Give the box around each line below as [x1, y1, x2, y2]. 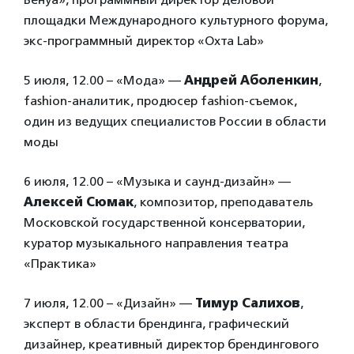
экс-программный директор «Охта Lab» [24, 33, 264, 48]
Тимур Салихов [195, 296, 300, 311]
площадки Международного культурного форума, [24, 13, 328, 28]
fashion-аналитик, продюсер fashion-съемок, [24, 93, 297, 108]
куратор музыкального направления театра [24, 235, 288, 250]
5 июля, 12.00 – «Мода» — [24, 73, 184, 88]
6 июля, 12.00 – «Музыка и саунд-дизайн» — [24, 174, 291, 189]
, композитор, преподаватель [134, 194, 313, 209]
